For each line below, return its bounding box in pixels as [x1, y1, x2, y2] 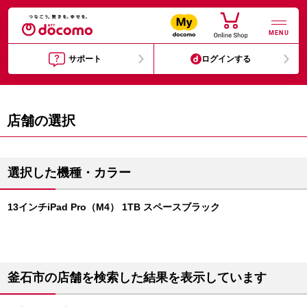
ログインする [201, 54, 251, 64]
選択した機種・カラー [8, 166, 131, 180]
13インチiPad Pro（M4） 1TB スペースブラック [8, 201, 220, 212]
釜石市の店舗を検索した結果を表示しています [8, 271, 267, 284]
